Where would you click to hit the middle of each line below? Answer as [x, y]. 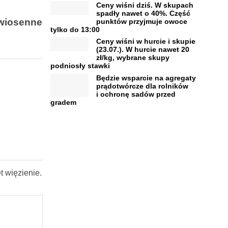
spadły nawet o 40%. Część [143, 13]
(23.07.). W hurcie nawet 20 [142, 49]
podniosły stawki [80, 66]
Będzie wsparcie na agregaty [146, 78]
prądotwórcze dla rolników [142, 86]
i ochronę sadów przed [136, 94]
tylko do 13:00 [75, 29]
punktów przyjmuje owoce [141, 21]
